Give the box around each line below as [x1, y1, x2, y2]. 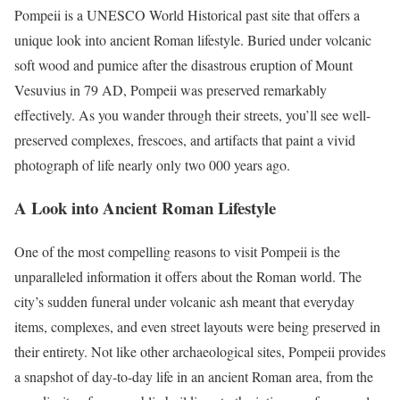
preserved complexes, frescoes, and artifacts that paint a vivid [14, 129, 355, 149]
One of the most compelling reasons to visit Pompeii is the [14, 242, 340, 262]
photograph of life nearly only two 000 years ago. [14, 154, 290, 174]
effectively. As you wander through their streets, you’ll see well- [14, 104, 371, 124]
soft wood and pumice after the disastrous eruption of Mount [14, 54, 353, 74]
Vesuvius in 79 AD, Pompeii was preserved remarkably [14, 79, 327, 99]
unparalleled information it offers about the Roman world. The [14, 267, 362, 287]
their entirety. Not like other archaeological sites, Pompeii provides [14, 342, 386, 362]
